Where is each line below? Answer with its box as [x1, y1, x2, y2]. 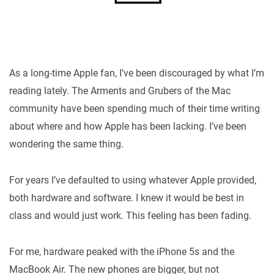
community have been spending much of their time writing [9, 102, 260, 114]
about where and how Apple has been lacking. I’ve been [9, 120, 246, 132]
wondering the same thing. [9, 138, 124, 150]
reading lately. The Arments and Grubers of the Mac [9, 84, 231, 97]
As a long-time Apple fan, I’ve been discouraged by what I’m [9, 67, 264, 79]
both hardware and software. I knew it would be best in [9, 191, 244, 204]
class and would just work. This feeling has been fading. [9, 209, 251, 221]
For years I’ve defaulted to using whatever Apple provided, [9, 174, 256, 186]
